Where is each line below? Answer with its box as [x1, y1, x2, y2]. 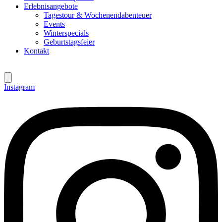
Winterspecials [44, 29, 89, 38]
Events [44, 20, 65, 29]
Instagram [4, 83, 35, 92]
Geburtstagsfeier [44, 38, 95, 47]
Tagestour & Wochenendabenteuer [44, 11, 152, 20]
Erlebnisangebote [24, 2, 78, 11]
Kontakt [24, 47, 49, 55]
